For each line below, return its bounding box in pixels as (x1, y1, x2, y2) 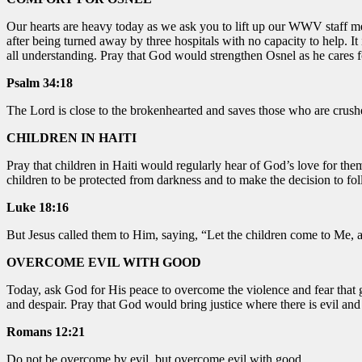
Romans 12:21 (6, 324, 85, 339)
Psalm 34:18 (6, 75, 73, 90)
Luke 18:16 (6, 200, 69, 214)
